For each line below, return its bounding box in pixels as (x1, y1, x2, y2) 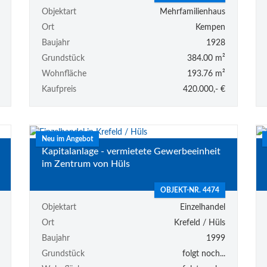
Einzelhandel (179, 203, 225, 212)
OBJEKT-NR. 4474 (160, 186, 219, 194)
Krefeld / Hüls (173, 218, 225, 227)
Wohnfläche (41, 70, 86, 79)
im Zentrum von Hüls (41, 159, 130, 169)
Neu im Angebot (41, 135, 93, 143)
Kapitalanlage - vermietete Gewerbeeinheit (41, 147, 221, 157)
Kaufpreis (41, 85, 76, 94)
